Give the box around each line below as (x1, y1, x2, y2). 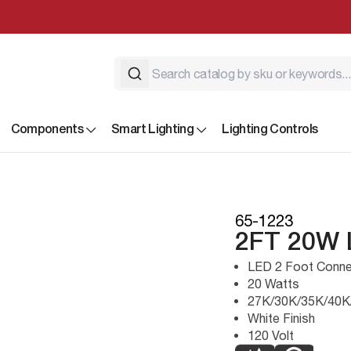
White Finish (248, 310, 315, 325)
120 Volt (248, 327, 294, 342)
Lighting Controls (222, 124, 318, 136)
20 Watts (248, 276, 299, 291)
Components (10, 124, 84, 136)
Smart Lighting (111, 124, 194, 136)
